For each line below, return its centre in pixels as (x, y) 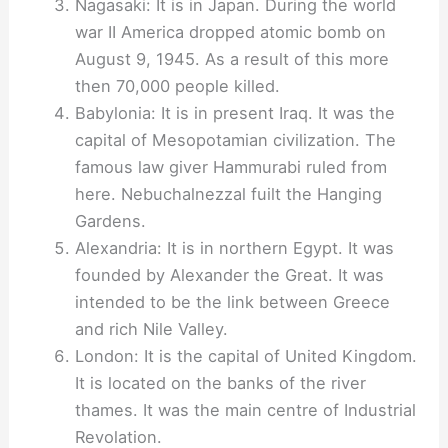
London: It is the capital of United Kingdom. (245, 356)
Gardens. (110, 221)
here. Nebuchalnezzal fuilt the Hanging (228, 194)
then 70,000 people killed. (177, 86)
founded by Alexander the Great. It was (229, 275)
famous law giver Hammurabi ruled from (230, 167)
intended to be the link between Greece (232, 302)
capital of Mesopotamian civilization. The (235, 140)
